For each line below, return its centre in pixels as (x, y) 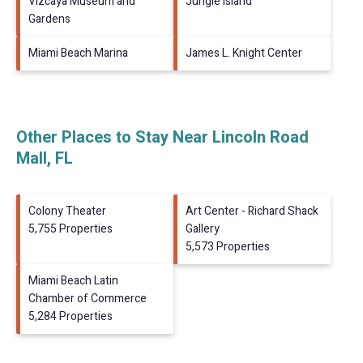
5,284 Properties (70, 316)
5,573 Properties (228, 246)
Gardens (49, 19)
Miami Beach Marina (78, 53)
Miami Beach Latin (73, 280)
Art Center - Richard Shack (252, 211)
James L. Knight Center (244, 53)
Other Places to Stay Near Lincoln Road (162, 137)
